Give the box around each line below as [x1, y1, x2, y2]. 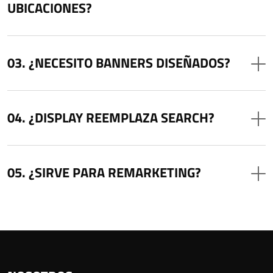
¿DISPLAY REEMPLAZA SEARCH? [29, 107, 214, 128]
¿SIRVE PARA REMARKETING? [29, 161, 201, 183]
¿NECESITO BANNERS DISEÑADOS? [29, 52, 230, 73]
